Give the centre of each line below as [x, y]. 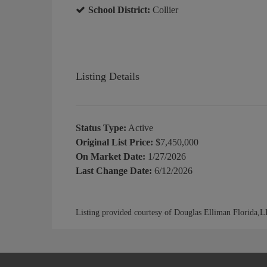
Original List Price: [114, 142]
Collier [164, 10]
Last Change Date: [114, 170]
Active [140, 128]
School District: [119, 10]
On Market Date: [111, 156]
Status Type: [101, 128]
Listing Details [108, 76]
